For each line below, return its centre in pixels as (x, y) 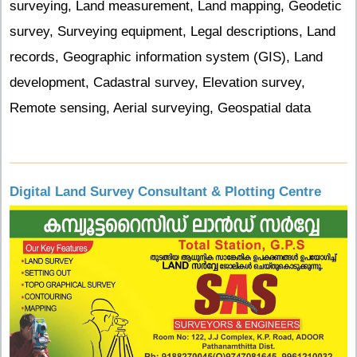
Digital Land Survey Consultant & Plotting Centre (165, 192)
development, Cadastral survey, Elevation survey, (157, 83)
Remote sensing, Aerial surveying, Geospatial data (160, 108)
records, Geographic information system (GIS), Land (166, 57)
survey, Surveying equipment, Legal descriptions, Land (173, 32)
